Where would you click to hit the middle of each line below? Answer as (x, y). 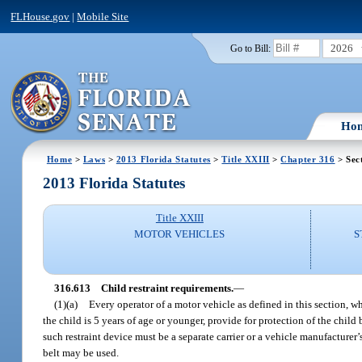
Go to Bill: (250, 48)
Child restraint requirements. (167, 288)
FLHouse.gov (40, 16)
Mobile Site (103, 16)
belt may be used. (81, 352)
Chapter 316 (308, 159)
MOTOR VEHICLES (180, 234)
